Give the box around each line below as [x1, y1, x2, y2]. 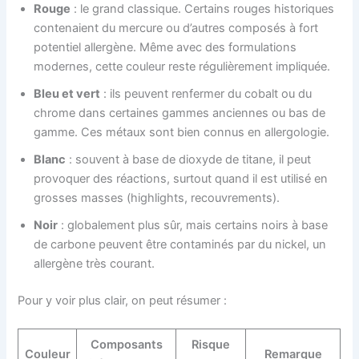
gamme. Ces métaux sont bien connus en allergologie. [34, 125, 330, 140]
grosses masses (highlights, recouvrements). [34, 191, 280, 206]
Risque [192, 337, 231, 353]
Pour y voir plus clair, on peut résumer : [18, 293, 228, 309]
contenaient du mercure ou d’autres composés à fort [34, 21, 319, 36]
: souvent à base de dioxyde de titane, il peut [66, 152, 312, 167]
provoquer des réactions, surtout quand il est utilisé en [34, 171, 329, 187]
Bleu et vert [34, 87, 101, 102]
